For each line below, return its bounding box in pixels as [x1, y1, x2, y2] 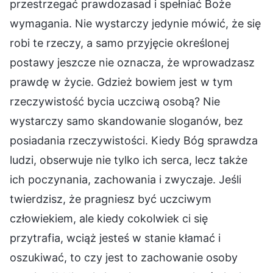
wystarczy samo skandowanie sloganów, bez [10, 114, 243, 127]
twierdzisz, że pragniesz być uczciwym [10, 192, 211, 205]
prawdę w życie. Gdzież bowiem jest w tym [10, 75, 233, 88]
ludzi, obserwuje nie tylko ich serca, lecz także [10, 153, 247, 166]
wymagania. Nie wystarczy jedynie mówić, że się [10, 16, 261, 30]
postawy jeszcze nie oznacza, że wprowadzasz [10, 55, 255, 69]
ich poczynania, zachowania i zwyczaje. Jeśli [10, 172, 241, 186]
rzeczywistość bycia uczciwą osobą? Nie [10, 94, 220, 108]
